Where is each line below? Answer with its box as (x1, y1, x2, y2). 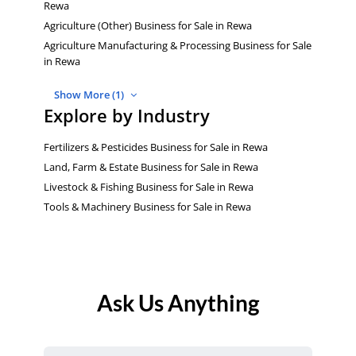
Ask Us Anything (97, 289, 259, 317)
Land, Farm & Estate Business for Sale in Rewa (44, 159, 258, 174)
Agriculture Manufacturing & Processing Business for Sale (44, 37, 311, 52)
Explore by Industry (44, 103, 210, 127)
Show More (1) (54, 87, 126, 102)
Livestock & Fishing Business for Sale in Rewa (44, 179, 253, 194)
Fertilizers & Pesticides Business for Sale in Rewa (44, 139, 268, 154)
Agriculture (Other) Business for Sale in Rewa (44, 17, 252, 33)
